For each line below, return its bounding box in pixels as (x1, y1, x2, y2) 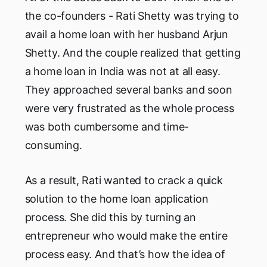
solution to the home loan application (24, 193, 209, 206)
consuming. (24, 139, 82, 152)
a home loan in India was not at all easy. (24, 65, 221, 78)
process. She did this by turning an (24, 211, 197, 224)
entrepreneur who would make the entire (24, 229, 228, 243)
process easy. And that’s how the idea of (24, 248, 226, 261)
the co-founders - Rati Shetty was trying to (24, 10, 239, 23)
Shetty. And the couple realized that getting (24, 46, 241, 60)
